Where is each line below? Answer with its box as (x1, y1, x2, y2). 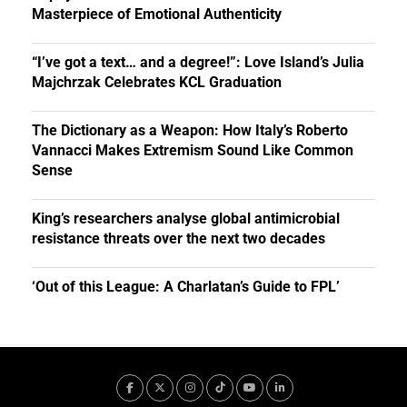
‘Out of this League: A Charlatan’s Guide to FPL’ (32, 277, 343, 295)
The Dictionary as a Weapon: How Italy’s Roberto (32, 121, 348, 139)
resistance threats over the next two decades (32, 229, 325, 247)
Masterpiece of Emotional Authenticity (32, 5, 282, 23)
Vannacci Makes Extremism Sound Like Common (32, 141, 353, 159)
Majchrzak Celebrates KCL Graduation (32, 73, 282, 91)
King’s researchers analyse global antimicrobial (32, 209, 340, 227)
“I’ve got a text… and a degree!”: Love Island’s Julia (32, 53, 364, 71)
